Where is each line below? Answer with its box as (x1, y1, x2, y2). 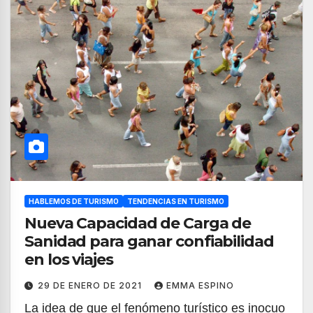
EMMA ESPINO (166, 280, 234, 291)
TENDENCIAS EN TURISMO (127, 197, 224, 205)
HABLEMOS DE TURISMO (29, 197, 119, 205)
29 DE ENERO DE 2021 (38, 280, 145, 291)
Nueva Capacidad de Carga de (24, 214, 252, 233)
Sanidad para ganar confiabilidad (24, 232, 176, 251)
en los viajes (24, 250, 113, 269)
